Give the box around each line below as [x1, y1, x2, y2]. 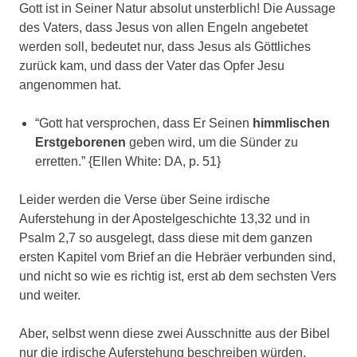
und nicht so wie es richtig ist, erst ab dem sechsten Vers [19, 269, 336, 284]
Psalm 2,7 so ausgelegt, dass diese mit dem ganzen [19, 231, 312, 245]
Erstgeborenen [35, 135, 126, 150]
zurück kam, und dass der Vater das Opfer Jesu [19, 59, 284, 73]
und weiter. [19, 288, 84, 303]
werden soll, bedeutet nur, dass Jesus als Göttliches [19, 40, 311, 54]
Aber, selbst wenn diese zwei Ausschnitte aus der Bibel [19, 327, 330, 341]
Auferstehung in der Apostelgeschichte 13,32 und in [19, 212, 310, 226]
